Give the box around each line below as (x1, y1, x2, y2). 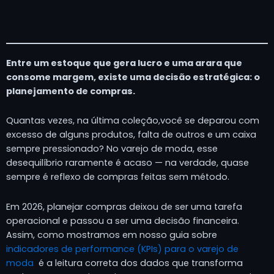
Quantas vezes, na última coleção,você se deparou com (6, 114, 259, 127)
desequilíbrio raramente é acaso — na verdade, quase (6, 157, 249, 169)
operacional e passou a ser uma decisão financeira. (6, 214, 239, 227)
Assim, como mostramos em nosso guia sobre (6, 228, 217, 241)
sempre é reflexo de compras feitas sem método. (6, 171, 229, 183)
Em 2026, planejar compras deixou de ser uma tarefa (6, 200, 242, 213)
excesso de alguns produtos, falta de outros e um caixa (6, 128, 256, 141)
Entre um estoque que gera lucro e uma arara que (6, 56, 242, 69)
